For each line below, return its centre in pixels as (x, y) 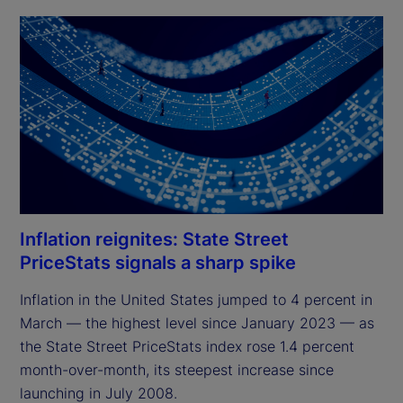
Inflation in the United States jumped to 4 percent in (196, 299)
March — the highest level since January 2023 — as (197, 322)
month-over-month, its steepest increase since (177, 369)
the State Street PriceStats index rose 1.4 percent (187, 346)
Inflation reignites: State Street (154, 239)
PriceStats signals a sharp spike (158, 262)
